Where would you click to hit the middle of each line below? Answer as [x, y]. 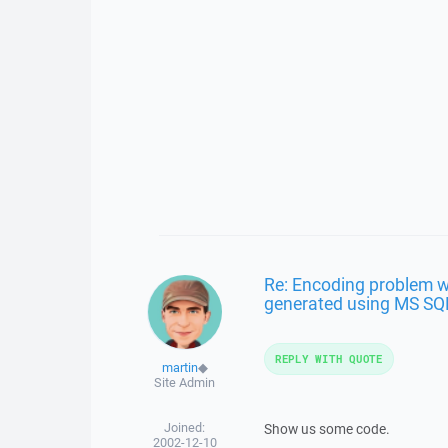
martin [179, 367]
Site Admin [185, 382]
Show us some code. [326, 429]
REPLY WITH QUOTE [328, 358]
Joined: [185, 427]
